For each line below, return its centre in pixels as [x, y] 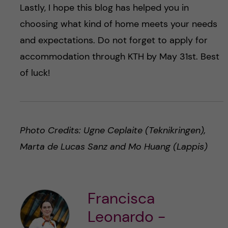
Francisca [121, 198]
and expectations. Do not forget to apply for [113, 40]
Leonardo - [126, 216]
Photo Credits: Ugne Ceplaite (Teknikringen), [112, 130]
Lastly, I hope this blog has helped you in [104, 7]
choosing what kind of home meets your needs [118, 24]
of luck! [35, 73]
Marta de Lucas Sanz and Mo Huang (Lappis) [113, 146]
